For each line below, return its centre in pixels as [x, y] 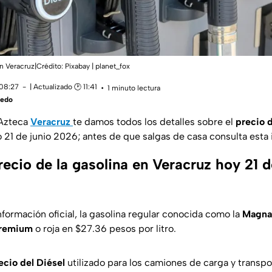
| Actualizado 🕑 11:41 [63, 87]
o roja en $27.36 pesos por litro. [104, 229]
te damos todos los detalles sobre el [154, 122]
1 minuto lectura [134, 88]
